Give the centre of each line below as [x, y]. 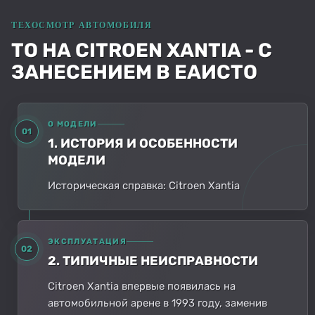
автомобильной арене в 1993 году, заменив [157, 303]
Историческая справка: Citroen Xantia [144, 185]
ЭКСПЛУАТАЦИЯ [87, 241]
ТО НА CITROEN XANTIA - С [142, 50]
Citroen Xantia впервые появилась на [142, 286]
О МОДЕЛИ [73, 124]
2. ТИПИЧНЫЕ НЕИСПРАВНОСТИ [153, 261]
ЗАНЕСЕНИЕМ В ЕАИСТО [134, 72]
